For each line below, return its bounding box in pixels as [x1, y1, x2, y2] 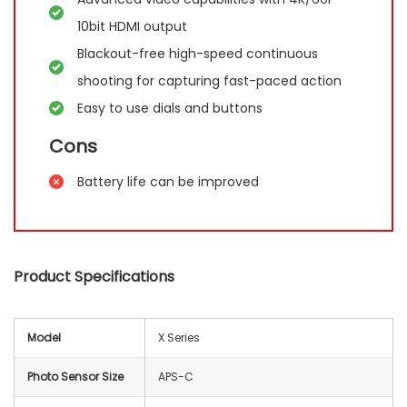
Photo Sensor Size [27, 368, 124, 384]
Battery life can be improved [77, 172, 260, 191]
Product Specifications [14, 265, 174, 287]
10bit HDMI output [77, 16, 188, 35]
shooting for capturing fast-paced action [77, 71, 342, 90]
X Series [158, 329, 200, 345]
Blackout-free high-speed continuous [77, 44, 319, 63]
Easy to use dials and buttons [77, 98, 263, 117]
